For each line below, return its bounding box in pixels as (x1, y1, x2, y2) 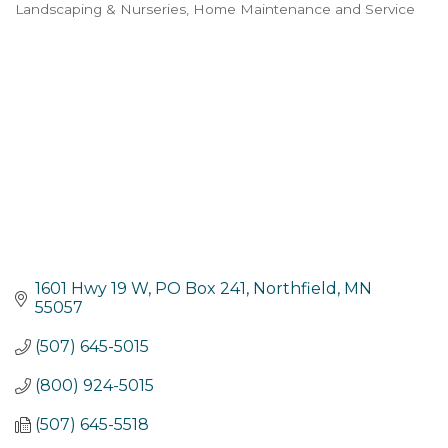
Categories (14, 11, 140, 41)
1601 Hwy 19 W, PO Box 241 (35, 279, 246, 299)
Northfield (253, 279, 337, 299)
